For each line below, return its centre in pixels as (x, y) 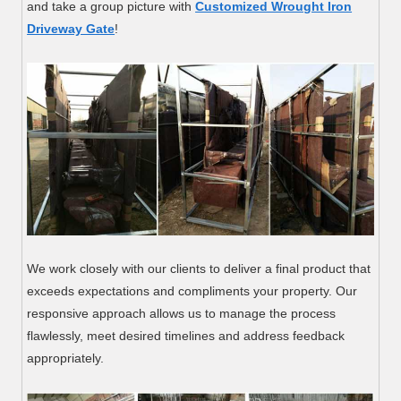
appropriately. (66, 358)
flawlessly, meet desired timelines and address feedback (186, 335)
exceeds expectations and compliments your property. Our (192, 290)
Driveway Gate (71, 28)
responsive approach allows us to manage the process (182, 313)
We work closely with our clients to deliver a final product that (199, 268)
